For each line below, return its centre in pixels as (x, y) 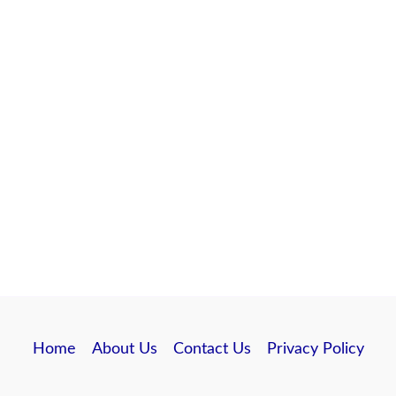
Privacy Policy (315, 349)
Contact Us (212, 349)
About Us (124, 349)
